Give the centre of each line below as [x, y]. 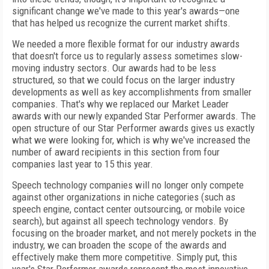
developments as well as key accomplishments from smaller [132, 92]
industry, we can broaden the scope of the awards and [119, 245]
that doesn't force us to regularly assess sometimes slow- [127, 56]
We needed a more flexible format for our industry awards [126, 44]
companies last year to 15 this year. [83, 164]
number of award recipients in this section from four [116, 152]
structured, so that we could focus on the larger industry [123, 80]
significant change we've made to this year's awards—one [126, 11]
